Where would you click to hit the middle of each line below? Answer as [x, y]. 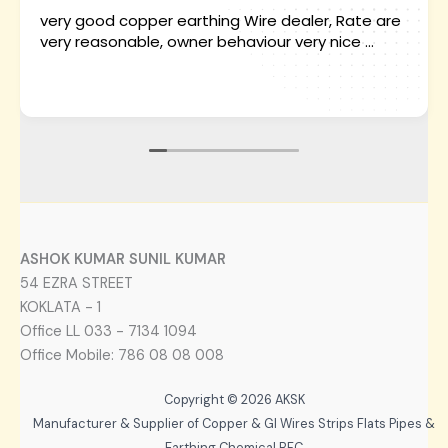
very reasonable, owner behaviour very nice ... [207, 41]
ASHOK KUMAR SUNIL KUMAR [123, 259]
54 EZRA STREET [76, 283]
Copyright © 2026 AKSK [234, 399]
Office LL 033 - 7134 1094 [108, 331]
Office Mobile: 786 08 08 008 [122, 355]
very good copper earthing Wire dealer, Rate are [220, 20]
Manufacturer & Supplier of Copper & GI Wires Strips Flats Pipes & [234, 423]
